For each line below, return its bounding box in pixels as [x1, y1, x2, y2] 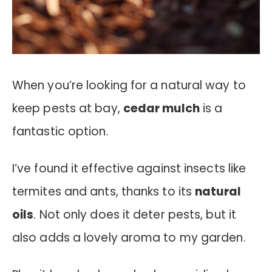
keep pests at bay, [12, 100, 123, 117]
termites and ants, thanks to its [12, 183, 195, 200]
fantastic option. [12, 123, 109, 140]
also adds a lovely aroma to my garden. [12, 229, 246, 246]
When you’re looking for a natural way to [12, 77, 246, 94]
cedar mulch [123, 100, 200, 117]
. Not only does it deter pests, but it [33, 206, 237, 223]
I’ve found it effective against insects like [12, 160, 246, 177]
